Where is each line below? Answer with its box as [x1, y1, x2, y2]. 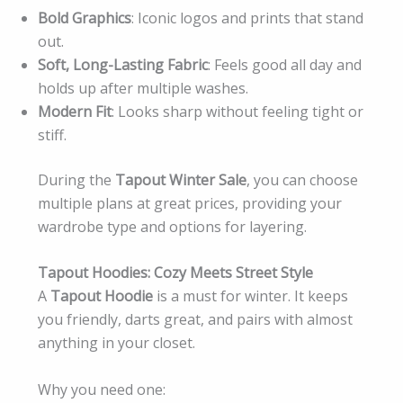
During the [38, 169, 115, 190]
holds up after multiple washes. [38, 77, 248, 98]
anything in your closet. [38, 333, 195, 354]
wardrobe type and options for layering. [38, 216, 307, 237]
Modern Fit [38, 101, 112, 121]
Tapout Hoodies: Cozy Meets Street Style [38, 263, 313, 283]
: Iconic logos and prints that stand [131, 7, 363, 28]
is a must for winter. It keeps [153, 286, 348, 307]
